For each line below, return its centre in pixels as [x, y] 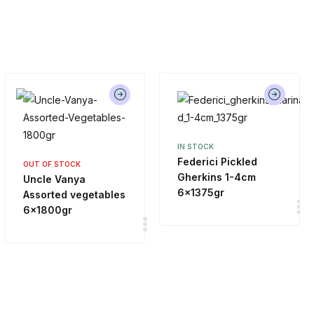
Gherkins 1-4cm [217, 177]
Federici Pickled [218, 162]
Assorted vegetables [74, 195]
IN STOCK [196, 147]
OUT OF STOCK [52, 164]
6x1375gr [201, 193]
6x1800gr [47, 210]
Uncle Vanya [54, 179]
